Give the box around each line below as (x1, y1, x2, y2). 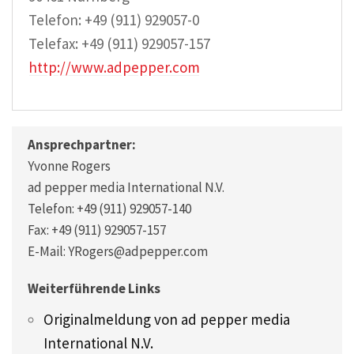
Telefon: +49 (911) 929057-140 (28, 199, 191, 217)
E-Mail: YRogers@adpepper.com (28, 242, 208, 260)
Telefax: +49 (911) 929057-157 (28, 34, 210, 53)
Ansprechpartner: (28, 135, 136, 153)
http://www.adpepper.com (28, 58, 200, 77)
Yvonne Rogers (28, 156, 111, 175)
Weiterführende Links (28, 279, 160, 297)
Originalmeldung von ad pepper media (43, 309, 290, 329)
